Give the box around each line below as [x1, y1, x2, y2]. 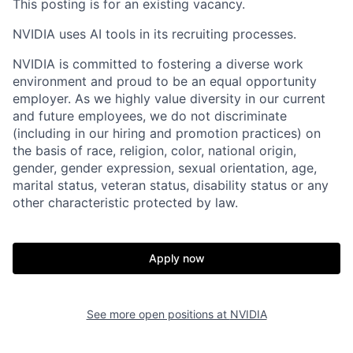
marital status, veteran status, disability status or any [13, 177, 329, 193]
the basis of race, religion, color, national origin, [13, 143, 296, 158]
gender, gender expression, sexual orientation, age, [13, 160, 317, 176]
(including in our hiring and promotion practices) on [13, 125, 321, 141]
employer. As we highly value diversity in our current [13, 91, 325, 106]
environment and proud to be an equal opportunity [13, 73, 317, 89]
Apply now [148, 251, 205, 265]
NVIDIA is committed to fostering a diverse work [13, 56, 303, 72]
